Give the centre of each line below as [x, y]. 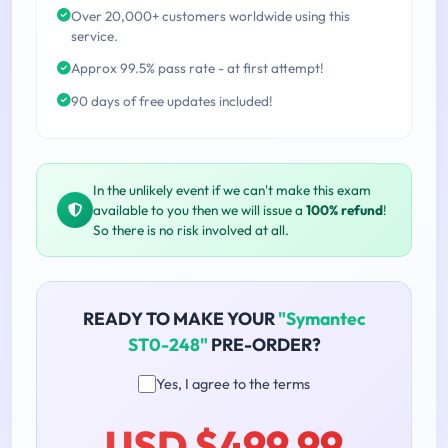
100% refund [344, 209]
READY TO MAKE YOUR [180, 318]
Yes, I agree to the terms [233, 383]
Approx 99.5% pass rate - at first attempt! [197, 68]
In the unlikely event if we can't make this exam [232, 189]
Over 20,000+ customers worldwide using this [210, 15]
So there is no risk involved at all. [191, 229]
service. [94, 35]
